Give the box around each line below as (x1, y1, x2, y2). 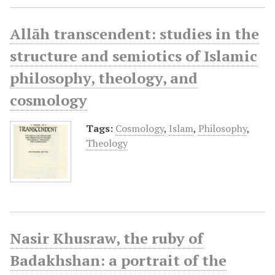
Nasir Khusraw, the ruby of (10, 228, 203, 248)
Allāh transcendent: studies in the (10, 23, 259, 44)
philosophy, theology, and (10, 68, 198, 88)
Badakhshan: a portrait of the (10, 250, 227, 270)
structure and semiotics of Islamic (10, 45, 257, 66)
